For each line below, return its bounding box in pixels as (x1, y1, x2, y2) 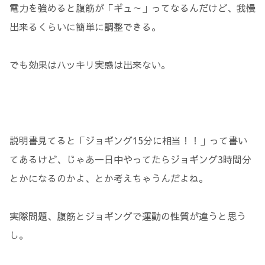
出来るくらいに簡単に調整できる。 (9, 20, 161, 33)
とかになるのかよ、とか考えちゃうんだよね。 (9, 171, 208, 185)
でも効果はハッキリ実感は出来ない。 (9, 57, 170, 71)
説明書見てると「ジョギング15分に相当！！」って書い (9, 133, 247, 147)
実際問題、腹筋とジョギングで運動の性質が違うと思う (9, 209, 246, 222)
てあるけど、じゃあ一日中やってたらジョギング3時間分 (9, 152, 251, 166)
